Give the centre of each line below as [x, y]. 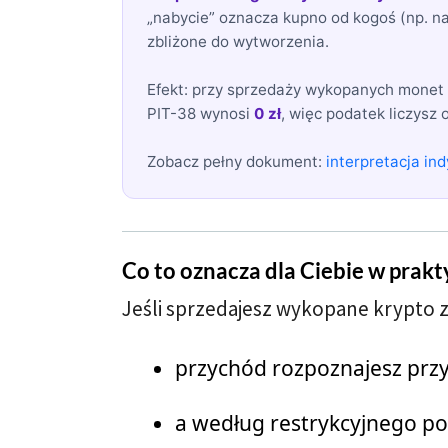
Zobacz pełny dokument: [236, 161]
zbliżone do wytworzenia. [238, 41]
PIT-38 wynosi [200, 113]
